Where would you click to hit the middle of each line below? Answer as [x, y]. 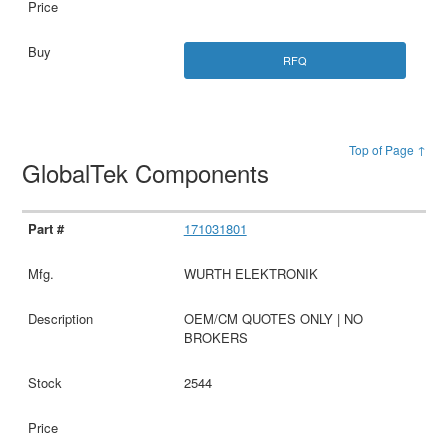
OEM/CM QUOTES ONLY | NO [273, 318]
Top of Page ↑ [387, 149]
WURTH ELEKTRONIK [250, 273]
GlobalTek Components [149, 172]
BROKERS [215, 337]
